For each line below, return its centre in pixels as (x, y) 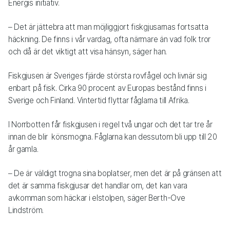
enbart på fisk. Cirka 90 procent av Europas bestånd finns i (107, 88)
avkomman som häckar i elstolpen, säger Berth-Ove (97, 198)
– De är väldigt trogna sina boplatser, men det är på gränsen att (115, 173)
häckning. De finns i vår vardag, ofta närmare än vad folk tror (109, 39)
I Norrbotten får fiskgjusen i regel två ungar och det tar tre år (110, 124)
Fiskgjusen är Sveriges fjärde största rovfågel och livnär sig (108, 75)
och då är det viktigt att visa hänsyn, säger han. (88, 51)
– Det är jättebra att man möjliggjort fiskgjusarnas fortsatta (108, 27)
